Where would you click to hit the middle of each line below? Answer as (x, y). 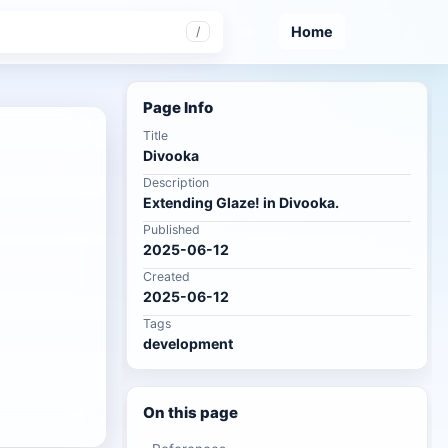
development (188, 343)
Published (171, 229)
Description (176, 182)
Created (166, 276)
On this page (190, 412)
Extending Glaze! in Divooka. (241, 202)
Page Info (178, 107)
